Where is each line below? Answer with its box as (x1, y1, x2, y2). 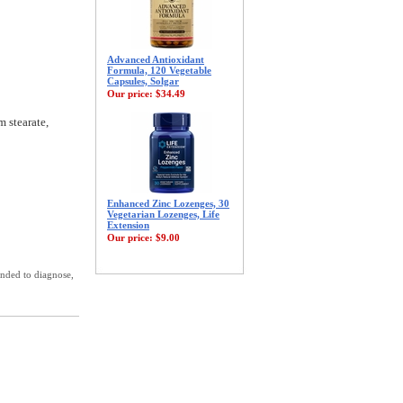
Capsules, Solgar (107, 76, 179, 86)
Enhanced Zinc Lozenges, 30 (107, 198, 229, 209)
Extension (107, 219, 149, 230)
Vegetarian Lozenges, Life (107, 209, 219, 219)
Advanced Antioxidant (107, 54, 204, 65)
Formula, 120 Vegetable (107, 65, 211, 76)
